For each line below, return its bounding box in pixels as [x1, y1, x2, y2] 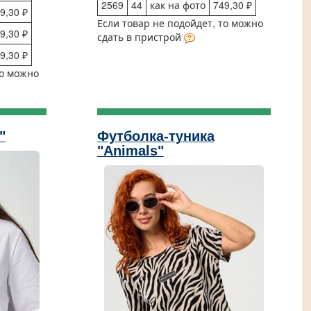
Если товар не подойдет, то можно [96, 16, 263, 31]
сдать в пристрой [96, 30, 184, 44]
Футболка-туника [96, 128, 215, 144]
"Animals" [96, 142, 164, 158]
